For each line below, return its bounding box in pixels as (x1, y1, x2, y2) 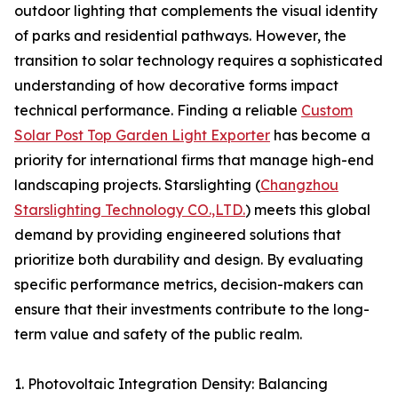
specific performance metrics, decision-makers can (14, 275, 363, 293)
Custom (301, 101, 353, 119)
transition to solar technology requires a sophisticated (14, 52, 383, 69)
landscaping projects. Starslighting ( (14, 176, 260, 194)
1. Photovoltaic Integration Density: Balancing (14, 375, 328, 393)
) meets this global (245, 201, 370, 219)
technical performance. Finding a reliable (14, 101, 301, 119)
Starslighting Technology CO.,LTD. (14, 201, 245, 219)
